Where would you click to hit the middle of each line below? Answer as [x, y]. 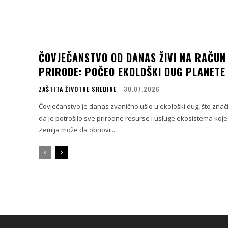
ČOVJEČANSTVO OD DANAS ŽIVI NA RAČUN [132, 58]
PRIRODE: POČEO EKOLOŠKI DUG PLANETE [132, 72]
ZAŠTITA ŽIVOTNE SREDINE [78, 89]
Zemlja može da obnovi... [77, 130]
